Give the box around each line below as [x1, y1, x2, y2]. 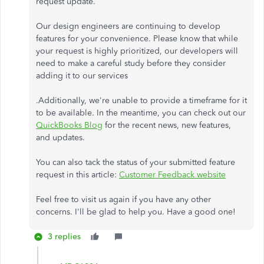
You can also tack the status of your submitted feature [36, 157, 235, 167]
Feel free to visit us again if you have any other [36, 194, 211, 204]
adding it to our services [36, 71, 128, 81]
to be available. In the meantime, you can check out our [36, 108, 246, 118]
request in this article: [36, 170, 119, 180]
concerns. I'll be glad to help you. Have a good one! [36, 207, 236, 217]
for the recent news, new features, [103, 120, 231, 130]
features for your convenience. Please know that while [36, 34, 238, 44]
